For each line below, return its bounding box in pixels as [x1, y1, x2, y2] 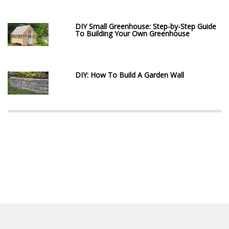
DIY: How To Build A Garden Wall [75, 70, 185, 80]
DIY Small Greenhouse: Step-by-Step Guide [75, 21, 217, 31]
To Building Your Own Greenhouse [75, 28, 190, 38]
